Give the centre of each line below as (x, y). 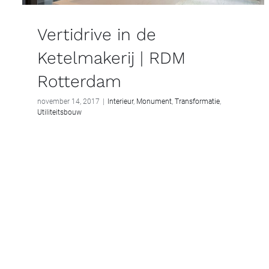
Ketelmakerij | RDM (111, 58)
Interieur (120, 101)
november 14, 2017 (68, 101)
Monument (154, 101)
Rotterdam (79, 81)
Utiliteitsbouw (59, 112)
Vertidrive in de (97, 34)
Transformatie (197, 101)
